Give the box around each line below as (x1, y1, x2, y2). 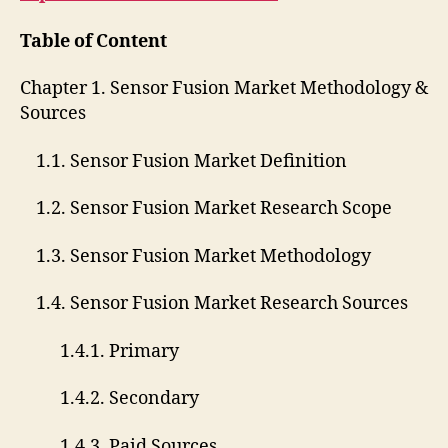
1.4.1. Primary (20, 339, 179, 363)
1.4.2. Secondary (20, 387, 199, 411)
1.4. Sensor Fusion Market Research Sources (20, 292, 408, 316)
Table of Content (20, 29, 167, 53)
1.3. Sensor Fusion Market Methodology (20, 244, 371, 268)
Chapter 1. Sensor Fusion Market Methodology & (20, 77, 428, 101)
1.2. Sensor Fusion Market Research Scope (20, 197, 392, 221)
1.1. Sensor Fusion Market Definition (20, 149, 347, 173)
